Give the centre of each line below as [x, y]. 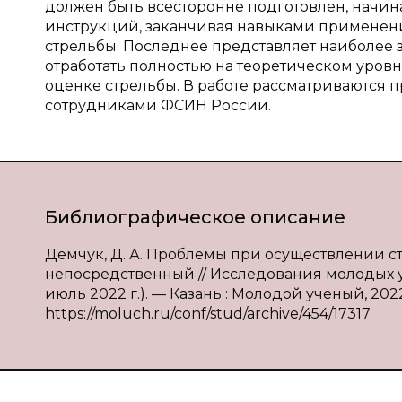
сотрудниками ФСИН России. [158, 105]
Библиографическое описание [195, 217]
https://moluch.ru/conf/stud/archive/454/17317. [209, 314]
